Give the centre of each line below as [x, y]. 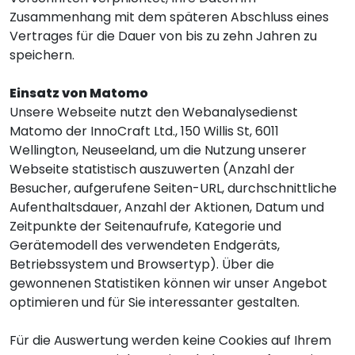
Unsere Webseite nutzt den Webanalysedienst [154, 112]
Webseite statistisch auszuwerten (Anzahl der [152, 169]
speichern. [42, 55]
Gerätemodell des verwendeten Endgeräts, [145, 245]
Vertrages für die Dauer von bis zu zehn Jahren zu [163, 36]
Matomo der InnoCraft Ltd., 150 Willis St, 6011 [144, 131]
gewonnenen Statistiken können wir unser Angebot [168, 283]
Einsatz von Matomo [79, 93]
